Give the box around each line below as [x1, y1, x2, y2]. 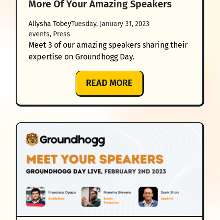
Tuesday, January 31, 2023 [71, 20, 149, 28]
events [28, 30, 50, 39]
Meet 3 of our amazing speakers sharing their [28, 40, 188, 50]
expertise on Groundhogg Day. [28, 52, 135, 62]
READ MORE [85, 78, 133, 89]
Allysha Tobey [28, 20, 71, 28]
